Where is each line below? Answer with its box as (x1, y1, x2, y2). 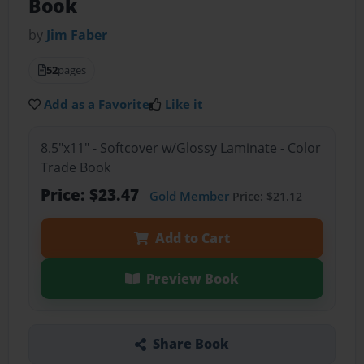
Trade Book (40, 158, 110, 176)
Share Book (152, 335, 229, 353)
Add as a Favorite (44, 96, 150, 113)
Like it (165, 96, 204, 113)
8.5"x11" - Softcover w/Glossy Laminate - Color (40, 138, 321, 157)
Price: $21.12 (228, 188, 302, 204)
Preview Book (145, 269, 239, 288)
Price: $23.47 (40, 183, 143, 206)
